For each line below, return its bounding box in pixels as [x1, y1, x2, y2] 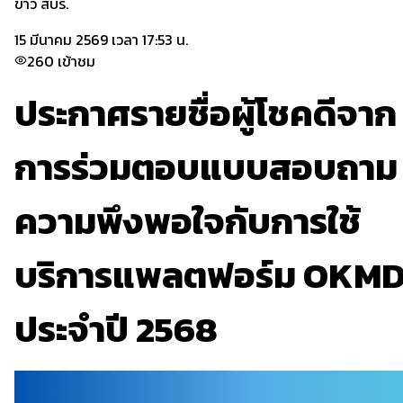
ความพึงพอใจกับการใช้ [14, 194, 361, 248]
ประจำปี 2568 [14, 302, 218, 356]
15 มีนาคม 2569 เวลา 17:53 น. [14, 29, 188, 50]
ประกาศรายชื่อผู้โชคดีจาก [14, 86, 397, 140]
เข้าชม [58, 50, 95, 72]
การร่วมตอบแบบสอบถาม [14, 140, 398, 194]
